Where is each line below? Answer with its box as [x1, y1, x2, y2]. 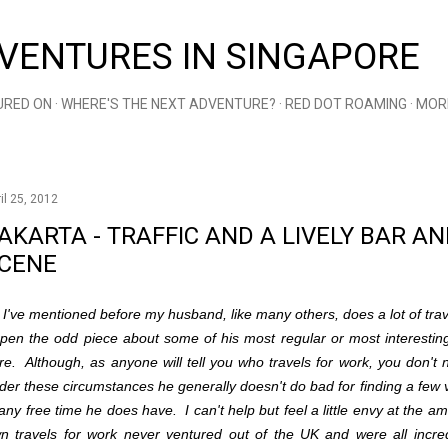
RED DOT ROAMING [285, 96, 407, 112]
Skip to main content [133, 13, 315, 37]
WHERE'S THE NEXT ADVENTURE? [61, 96, 276, 112]
